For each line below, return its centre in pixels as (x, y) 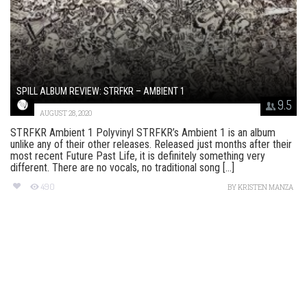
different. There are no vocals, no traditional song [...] (122, 168)
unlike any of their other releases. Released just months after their (151, 145)
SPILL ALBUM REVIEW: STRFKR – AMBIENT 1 (101, 91)
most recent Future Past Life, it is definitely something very (138, 156)
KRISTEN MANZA (266, 188)
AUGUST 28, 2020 (66, 114)
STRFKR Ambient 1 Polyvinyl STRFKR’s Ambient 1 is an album (143, 133)
